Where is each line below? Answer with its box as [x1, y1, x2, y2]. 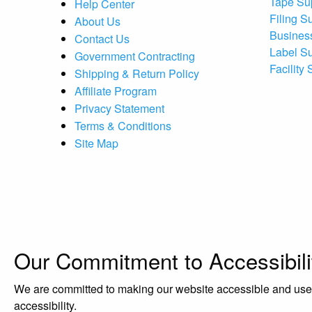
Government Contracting [75, 47, 195, 64]
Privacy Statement [75, 100, 164, 116]
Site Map [75, 134, 118, 151]
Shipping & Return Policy [75, 65, 199, 81]
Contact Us [75, 30, 130, 47]
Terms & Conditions [75, 117, 171, 134]
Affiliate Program [75, 82, 157, 99]
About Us [75, 13, 120, 29]
